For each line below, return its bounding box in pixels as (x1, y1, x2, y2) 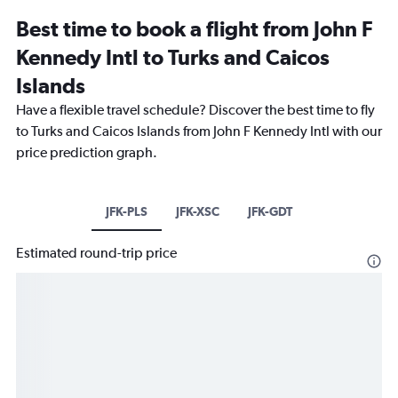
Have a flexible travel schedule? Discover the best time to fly (16, 101, 375, 119)
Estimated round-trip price (16, 244, 177, 262)
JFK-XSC (176, 204, 219, 219)
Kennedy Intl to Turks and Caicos (16, 44, 330, 70)
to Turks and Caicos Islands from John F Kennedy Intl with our (16, 123, 382, 140)
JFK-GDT (248, 204, 292, 219)
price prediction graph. (16, 144, 157, 162)
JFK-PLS (106, 204, 147, 219)
